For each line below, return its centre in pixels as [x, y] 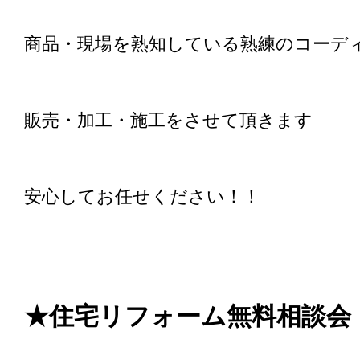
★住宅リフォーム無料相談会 [188, 316]
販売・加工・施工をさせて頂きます [177, 120]
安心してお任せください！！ [142, 196]
